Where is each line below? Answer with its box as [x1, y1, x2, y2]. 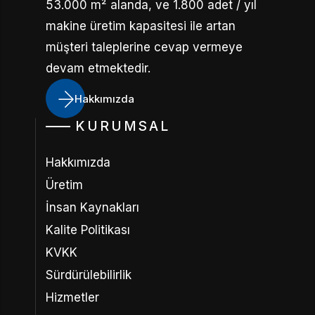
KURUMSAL [75, 118, 170, 134]
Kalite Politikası [45, 223, 130, 237]
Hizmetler [45, 290, 99, 304]
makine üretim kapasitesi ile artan [46, 19, 236, 33]
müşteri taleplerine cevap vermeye [46, 40, 243, 54]
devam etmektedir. [46, 61, 150, 75]
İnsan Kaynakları [45, 200, 139, 214]
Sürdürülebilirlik [45, 268, 131, 282]
